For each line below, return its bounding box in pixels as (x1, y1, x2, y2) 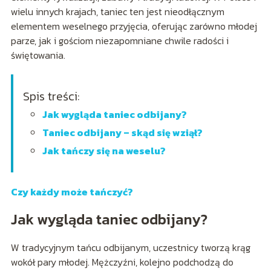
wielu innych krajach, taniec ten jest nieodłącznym (10, 4, 224, 19)
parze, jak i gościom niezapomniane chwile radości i (10, 33, 229, 48)
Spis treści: (22, 87, 80, 106)
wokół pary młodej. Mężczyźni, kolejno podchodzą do (10, 255, 233, 270)
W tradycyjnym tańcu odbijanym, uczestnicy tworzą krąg (10, 240, 250, 255)
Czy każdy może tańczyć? (10, 184, 133, 200)
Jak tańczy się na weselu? (42, 143, 166, 158)
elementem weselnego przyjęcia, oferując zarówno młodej (10, 19, 257, 34)
